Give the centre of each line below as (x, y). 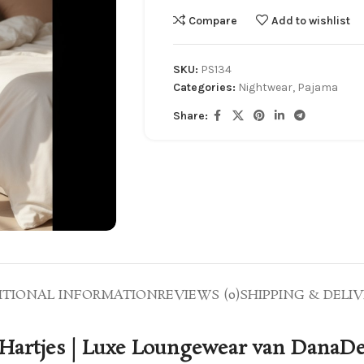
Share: (190, 116)
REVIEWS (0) (198, 295)
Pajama (317, 87)
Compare (213, 20)
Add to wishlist (311, 20)
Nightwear (265, 87)
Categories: (204, 87)
